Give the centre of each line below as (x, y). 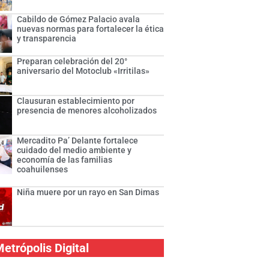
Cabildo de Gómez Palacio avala (79, 20)
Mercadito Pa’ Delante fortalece (78, 141)
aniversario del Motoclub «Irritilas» (83, 71)
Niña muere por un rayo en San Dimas (88, 192)
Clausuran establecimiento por (76, 101)
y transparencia (47, 39)
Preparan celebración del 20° (72, 62)
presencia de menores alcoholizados (87, 111)
